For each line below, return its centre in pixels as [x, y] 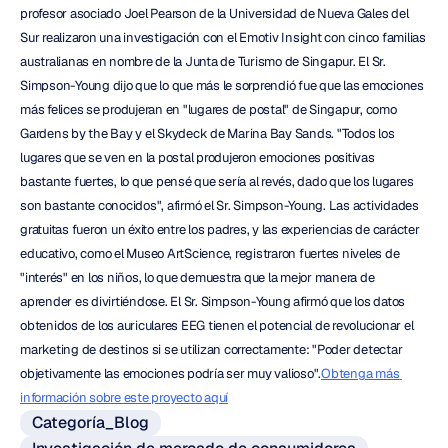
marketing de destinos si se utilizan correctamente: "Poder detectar [211, 349]
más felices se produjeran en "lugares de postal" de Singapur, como [208, 109]
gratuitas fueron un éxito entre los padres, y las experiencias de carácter [220, 229]
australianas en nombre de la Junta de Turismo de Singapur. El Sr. [203, 61]
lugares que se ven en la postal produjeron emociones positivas [197, 157]
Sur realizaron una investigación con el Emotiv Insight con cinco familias [223, 37]
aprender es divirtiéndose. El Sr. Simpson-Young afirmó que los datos [212, 301]
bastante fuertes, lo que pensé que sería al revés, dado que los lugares [217, 181]
